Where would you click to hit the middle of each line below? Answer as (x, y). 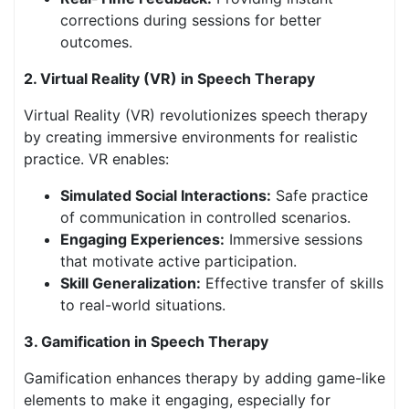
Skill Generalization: (131, 283)
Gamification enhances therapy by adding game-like (204, 378)
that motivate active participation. (178, 261)
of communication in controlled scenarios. (205, 217)
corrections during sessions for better (191, 20)
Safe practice (320, 195)
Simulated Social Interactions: (166, 195)
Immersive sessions (294, 239)
